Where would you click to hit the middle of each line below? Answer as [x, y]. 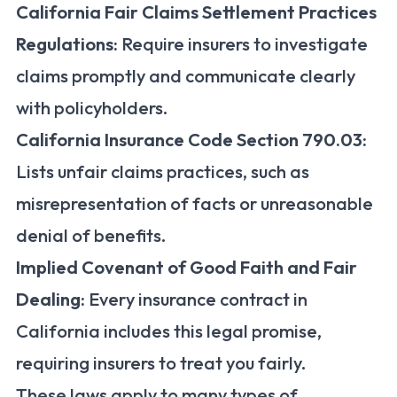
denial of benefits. [91, 236]
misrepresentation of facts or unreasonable [195, 204]
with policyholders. [92, 108]
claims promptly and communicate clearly [186, 76]
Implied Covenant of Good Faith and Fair [187, 268]
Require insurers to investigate [243, 44]
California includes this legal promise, [169, 331]
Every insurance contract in [196, 300]
